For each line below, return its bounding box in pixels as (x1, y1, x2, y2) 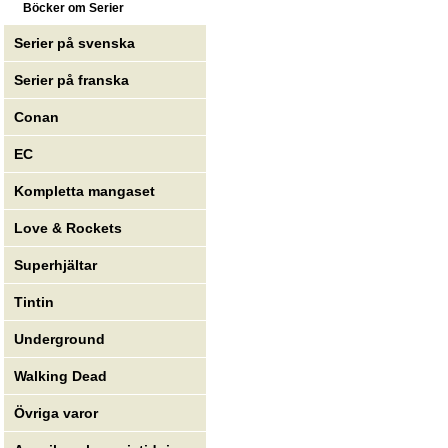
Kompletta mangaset (14, 183, 156, 200)
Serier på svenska (14, 35, 140, 52)
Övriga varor (14, 405, 99, 422)
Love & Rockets (14, 220, 123, 237)
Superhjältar (14, 257, 102, 274)
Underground (14, 331, 106, 348)
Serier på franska (14, 72, 130, 89)
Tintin (14, 294, 55, 311)
